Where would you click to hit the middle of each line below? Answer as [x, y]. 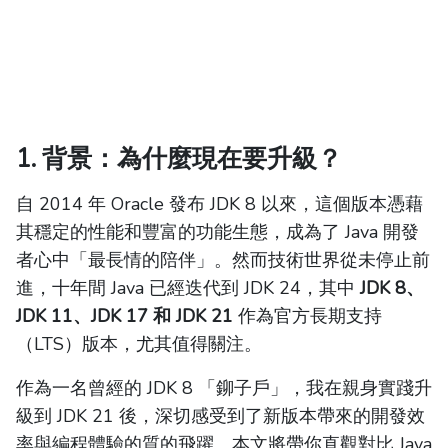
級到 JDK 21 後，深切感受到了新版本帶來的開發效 [220, 416]
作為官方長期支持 [307, 316]
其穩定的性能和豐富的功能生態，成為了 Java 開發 [217, 232]
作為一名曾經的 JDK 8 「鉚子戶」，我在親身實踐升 [224, 388]
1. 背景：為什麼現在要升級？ [179, 159]
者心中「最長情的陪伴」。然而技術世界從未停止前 [223, 260]
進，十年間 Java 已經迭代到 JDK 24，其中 [188, 288]
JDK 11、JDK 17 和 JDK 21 [124, 316]
